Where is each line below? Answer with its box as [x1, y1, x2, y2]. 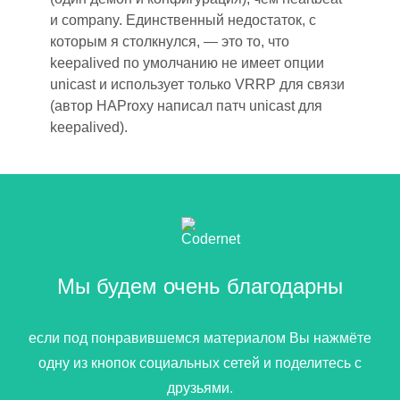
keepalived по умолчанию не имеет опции [50, 55, 324, 71]
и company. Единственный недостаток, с [50, 12, 316, 28]
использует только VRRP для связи [107, 77, 345, 92]
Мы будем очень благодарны [57, 274, 343, 298]
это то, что [221, 34, 289, 49]
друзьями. [167, 380, 233, 396]
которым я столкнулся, [50, 34, 204, 49]
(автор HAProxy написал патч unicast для [50, 98, 322, 113]
